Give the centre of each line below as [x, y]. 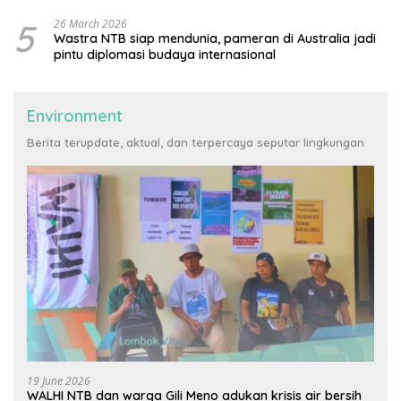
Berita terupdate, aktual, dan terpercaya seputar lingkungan [196, 143]
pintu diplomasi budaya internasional [166, 55]
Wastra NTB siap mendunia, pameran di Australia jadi [215, 39]
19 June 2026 [59, 380]
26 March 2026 [90, 24]
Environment [75, 116]
